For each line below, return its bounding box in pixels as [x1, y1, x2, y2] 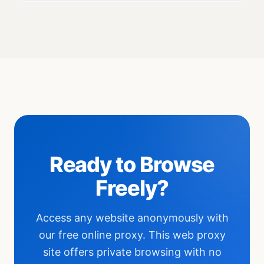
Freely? [95, 175, 169, 202]
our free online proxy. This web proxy [38, 229, 226, 242]
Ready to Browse [49, 151, 215, 178]
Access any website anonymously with [35, 212, 229, 225]
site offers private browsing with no [42, 246, 222, 259]
